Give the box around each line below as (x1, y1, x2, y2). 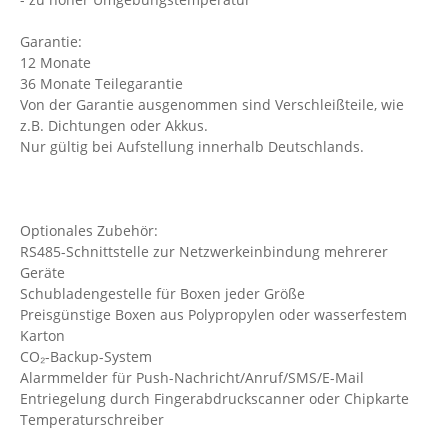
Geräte (20, 263, 65, 282)
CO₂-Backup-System (20, 347, 152, 366)
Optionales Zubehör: (20, 221, 158, 240)
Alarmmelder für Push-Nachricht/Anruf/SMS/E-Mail (20, 368, 364, 387)
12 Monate (20, 53, 91, 72)
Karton (20, 326, 65, 345)
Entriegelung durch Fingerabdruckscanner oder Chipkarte (20, 389, 409, 408)
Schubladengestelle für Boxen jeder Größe (20, 284, 305, 303)
